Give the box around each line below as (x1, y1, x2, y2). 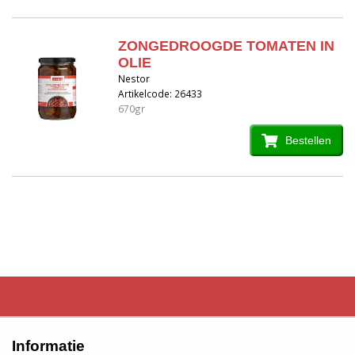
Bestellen (285, 133, 331, 147)
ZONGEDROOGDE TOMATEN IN (117, 37, 334, 54)
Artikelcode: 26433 (117, 86, 202, 100)
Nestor (117, 71, 150, 85)
